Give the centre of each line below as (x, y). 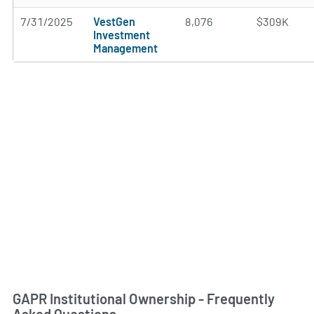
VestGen (114, 21)
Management (125, 48)
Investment (122, 35)
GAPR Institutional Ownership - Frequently (144, 299)
